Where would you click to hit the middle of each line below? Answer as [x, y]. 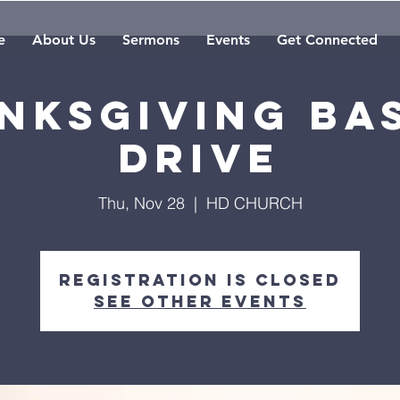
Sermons [151, 40]
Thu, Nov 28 [141, 203]
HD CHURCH [254, 203]
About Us [64, 40]
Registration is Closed [200, 280]
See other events [200, 301]
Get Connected [327, 40]
